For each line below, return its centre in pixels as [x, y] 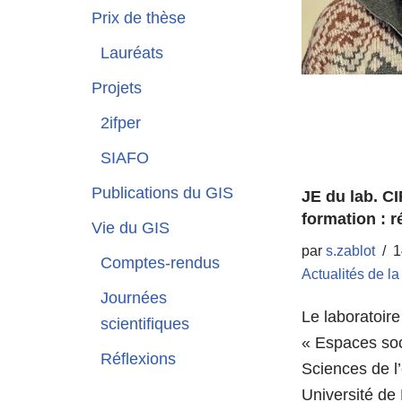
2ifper [121, 122]
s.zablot [350, 251]
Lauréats [132, 52]
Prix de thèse [139, 17]
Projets [117, 87]
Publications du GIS [162, 192]
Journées [134, 297]
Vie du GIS [131, 227]
